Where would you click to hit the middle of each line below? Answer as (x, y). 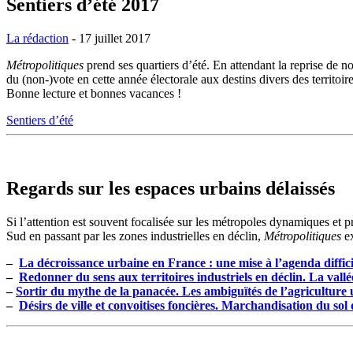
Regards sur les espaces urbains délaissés (171, 188)
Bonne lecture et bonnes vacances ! (94, 93)
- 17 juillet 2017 (110, 38)
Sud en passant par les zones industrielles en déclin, (135, 236)
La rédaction (37, 38)
